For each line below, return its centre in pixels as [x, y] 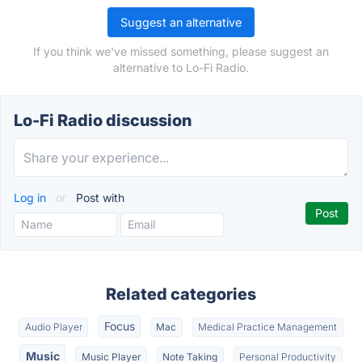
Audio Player [53, 327]
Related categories [181, 294]
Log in [32, 198]
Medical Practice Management [268, 327]
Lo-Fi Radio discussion [103, 120]
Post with [99, 198]
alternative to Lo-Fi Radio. [181, 67]
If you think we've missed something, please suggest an [181, 51]
